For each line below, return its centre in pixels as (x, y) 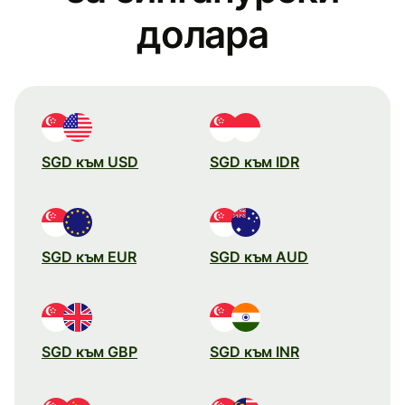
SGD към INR (255, 351)
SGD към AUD (259, 256)
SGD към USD (90, 161)
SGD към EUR (89, 256)
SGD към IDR (255, 161)
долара (202, 33)
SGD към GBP (90, 351)
